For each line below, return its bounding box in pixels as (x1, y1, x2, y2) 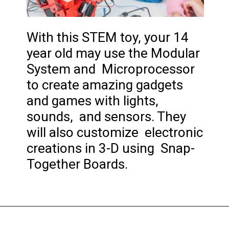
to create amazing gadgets (27, 77, 184, 93)
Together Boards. (27, 156, 128, 172)
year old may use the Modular (27, 45, 200, 61)
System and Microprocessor (27, 61, 195, 77)
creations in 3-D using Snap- (27, 141, 195, 156)
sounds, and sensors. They (27, 109, 187, 125)
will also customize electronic (27, 125, 203, 141)
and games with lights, (27, 93, 159, 109)
